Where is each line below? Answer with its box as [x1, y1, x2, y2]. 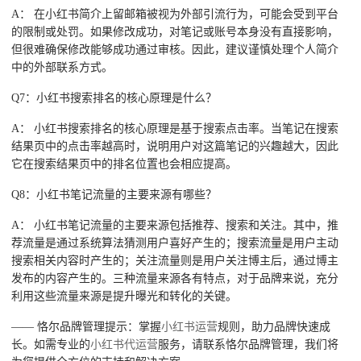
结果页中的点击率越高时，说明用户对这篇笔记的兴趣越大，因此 [11, 139, 339, 152]
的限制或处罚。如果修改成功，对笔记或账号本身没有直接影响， [11, 25, 339, 38]
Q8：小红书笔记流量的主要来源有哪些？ [11, 188, 218, 201]
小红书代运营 [90, 338, 159, 351]
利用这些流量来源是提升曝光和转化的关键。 [11, 289, 238, 302]
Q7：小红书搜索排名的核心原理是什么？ [11, 91, 218, 104]
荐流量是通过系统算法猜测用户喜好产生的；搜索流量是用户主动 [11, 236, 339, 249]
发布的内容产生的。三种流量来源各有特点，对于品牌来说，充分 [11, 272, 339, 284]
